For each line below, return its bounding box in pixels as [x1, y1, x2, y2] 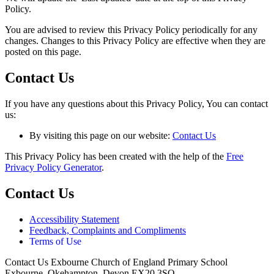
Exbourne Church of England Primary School [48, 256, 228, 267]
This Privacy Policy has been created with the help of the [5, 150, 226, 161]
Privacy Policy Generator [5, 161, 102, 172]
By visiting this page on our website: [29, 130, 172, 141]
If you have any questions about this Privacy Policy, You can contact [5, 98, 268, 109]
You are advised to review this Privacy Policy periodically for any [5, 24, 257, 35]
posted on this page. [5, 46, 81, 57]
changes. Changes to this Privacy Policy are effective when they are [5, 35, 265, 46]
